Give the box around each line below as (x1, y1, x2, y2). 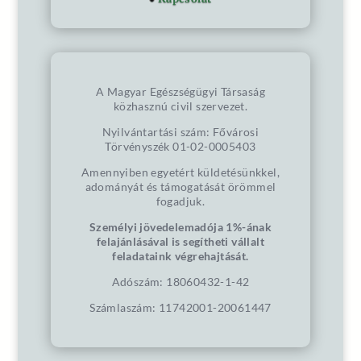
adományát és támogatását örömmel (85, 179, 276, 193)
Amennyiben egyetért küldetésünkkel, (81, 164, 280, 179)
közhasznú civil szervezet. (113, 98, 248, 113)
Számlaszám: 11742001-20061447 (89, 300, 272, 314)
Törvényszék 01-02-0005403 (105, 139, 256, 153)
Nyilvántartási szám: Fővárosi (102, 124, 259, 139)
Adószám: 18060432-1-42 (111, 274, 250, 288)
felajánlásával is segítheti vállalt (96, 234, 264, 248)
